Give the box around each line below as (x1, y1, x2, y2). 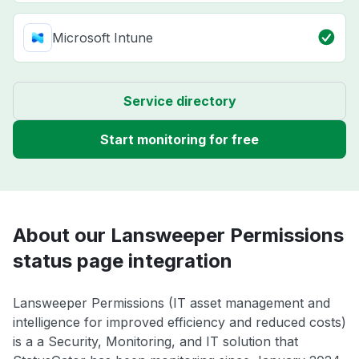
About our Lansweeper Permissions (13, 224, 344, 248)
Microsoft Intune (52, 30, 153, 46)
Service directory (123, 93, 236, 110)
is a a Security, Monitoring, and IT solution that (13, 333, 298, 350)
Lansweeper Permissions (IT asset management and (13, 295, 330, 312)
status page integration (13, 249, 232, 273)
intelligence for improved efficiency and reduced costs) (13, 314, 346, 331)
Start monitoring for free (100, 131, 259, 148)
